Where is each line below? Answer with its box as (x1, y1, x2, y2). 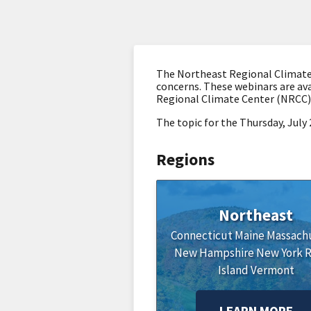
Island (217, 262, 249, 278)
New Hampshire (174, 245, 255, 260)
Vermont (250, 262, 294, 278)
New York (256, 245, 303, 260)
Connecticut (171, 228, 233, 243)
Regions (156, 149, 215, 169)
